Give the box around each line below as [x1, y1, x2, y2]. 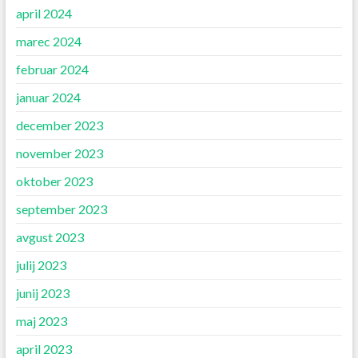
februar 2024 [15, 62, 89, 78]
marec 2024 [15, 34, 82, 50]
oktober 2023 [15, 173, 93, 189]
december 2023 [15, 117, 103, 133]
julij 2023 [15, 257, 66, 273]
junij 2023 [15, 285, 70, 301]
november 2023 [15, 145, 103, 161]
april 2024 [15, 6, 72, 22]
